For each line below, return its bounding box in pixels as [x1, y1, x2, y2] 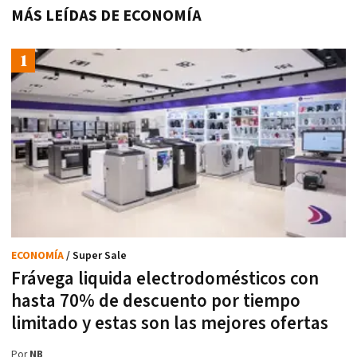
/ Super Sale [66, 248, 127, 263]
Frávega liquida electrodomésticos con [11, 266, 319, 291]
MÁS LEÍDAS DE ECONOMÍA [11, 6, 202, 27]
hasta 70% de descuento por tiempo [11, 288, 300, 313]
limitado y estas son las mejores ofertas [11, 311, 328, 335]
